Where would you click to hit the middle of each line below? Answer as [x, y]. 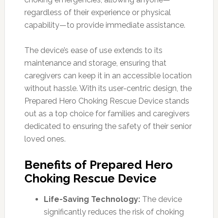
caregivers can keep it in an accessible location [108, 75]
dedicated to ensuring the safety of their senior [108, 126]
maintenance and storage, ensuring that [95, 63]
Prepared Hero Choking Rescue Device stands [107, 101]
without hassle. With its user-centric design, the [108, 88]
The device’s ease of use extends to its [93, 50]
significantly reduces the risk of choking [114, 212]
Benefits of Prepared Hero [98, 164]
